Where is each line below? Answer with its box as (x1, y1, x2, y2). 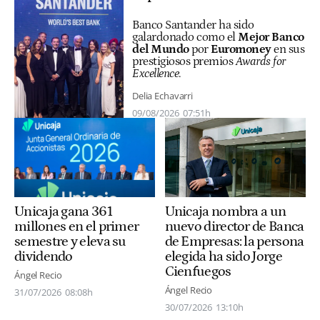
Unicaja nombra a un (164, 204, 286, 220)
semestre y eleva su (14, 234, 126, 250)
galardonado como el (132, 30, 238, 44)
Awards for (235, 54, 286, 68)
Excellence (132, 66, 179, 80)
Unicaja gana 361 (14, 204, 112, 220)
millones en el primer (14, 219, 139, 235)
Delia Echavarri (132, 89, 194, 103)
